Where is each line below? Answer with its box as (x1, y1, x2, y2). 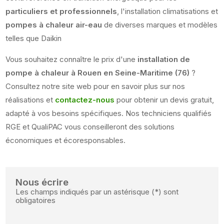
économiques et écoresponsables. (5, 135, 128, 145)
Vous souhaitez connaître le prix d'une (5, 54, 136, 64)
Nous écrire (15, 176, 69, 188)
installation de (135, 54, 190, 64)
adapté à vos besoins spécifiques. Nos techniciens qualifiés (5, 108, 212, 118)
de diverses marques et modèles (102, 19, 218, 29)
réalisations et (5, 94, 55, 104)
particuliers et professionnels (5, 6, 117, 16)
